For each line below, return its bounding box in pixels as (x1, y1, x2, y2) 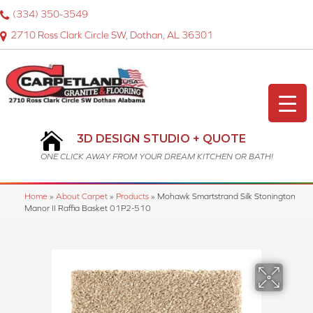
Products (116, 191, 149, 201)
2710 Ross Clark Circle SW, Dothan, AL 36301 (10, 29, 213, 41)
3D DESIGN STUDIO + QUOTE (76, 132, 246, 146)
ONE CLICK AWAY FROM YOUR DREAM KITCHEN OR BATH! (40, 152, 273, 162)
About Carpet (56, 191, 108, 201)
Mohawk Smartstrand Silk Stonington (157, 191, 296, 201)
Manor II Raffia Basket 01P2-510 (24, 203, 151, 213)
